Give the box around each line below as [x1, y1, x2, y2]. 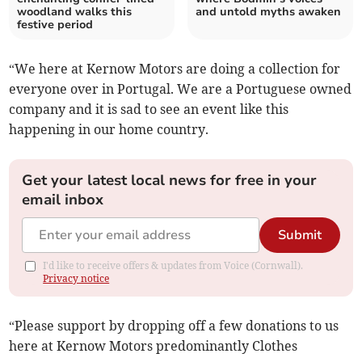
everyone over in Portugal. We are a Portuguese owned [9, 81, 352, 98]
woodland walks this [17, 4, 133, 20]
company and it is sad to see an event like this [9, 101, 289, 118]
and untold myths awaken [196, 4, 341, 20]
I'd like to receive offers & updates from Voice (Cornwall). [43, 259, 304, 272]
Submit [277, 226, 322, 245]
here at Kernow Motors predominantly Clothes [9, 338, 298, 355]
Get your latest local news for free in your [22, 170, 318, 191]
